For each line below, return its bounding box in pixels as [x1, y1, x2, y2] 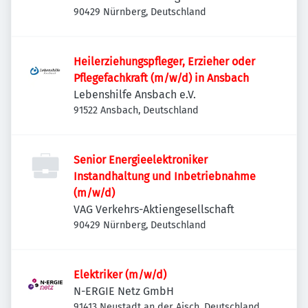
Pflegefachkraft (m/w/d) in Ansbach [74, 71, 249, 85]
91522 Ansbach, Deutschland [74, 104, 199, 116]
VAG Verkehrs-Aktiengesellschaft [74, 203, 234, 216]
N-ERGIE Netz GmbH [74, 285, 174, 298]
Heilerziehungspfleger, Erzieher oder [74, 55, 255, 68]
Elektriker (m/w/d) [74, 268, 166, 281]
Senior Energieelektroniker [74, 153, 208, 166]
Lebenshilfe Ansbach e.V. [74, 88, 196, 101]
